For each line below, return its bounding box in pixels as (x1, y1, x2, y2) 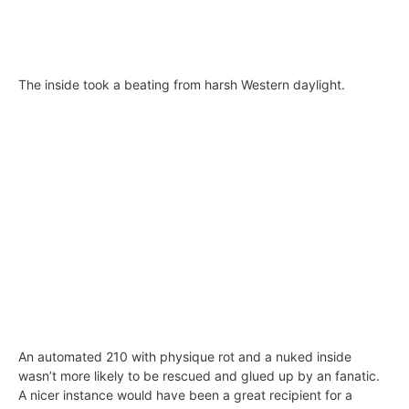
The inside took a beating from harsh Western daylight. (18, 77, 345, 93)
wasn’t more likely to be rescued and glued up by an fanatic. (18, 367, 380, 383)
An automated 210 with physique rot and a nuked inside (18, 348, 351, 364)
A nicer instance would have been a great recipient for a (18, 386, 352, 403)
